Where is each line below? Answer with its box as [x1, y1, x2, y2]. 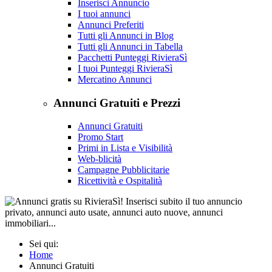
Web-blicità [78, 154, 121, 165]
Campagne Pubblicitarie [78, 165, 169, 175]
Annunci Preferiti [78, 19, 144, 30]
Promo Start [78, 132, 123, 143]
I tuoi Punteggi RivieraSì [78, 63, 172, 73]
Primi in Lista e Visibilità [78, 143, 172, 154]
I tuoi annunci [78, 8, 131, 19]
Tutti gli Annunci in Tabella [78, 41, 183, 52]
